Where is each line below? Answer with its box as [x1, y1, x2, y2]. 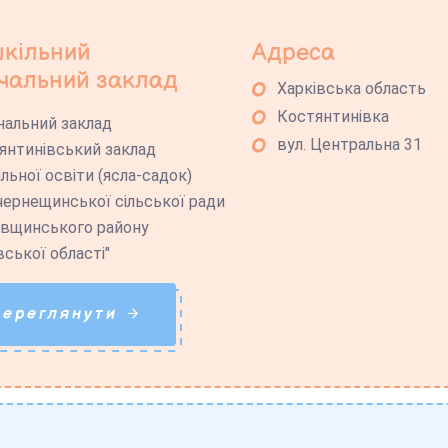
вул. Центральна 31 [277, 135, 423, 155]
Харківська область [277, 79, 427, 99]
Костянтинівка [277, 107, 390, 127]
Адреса [252, 38, 336, 68]
